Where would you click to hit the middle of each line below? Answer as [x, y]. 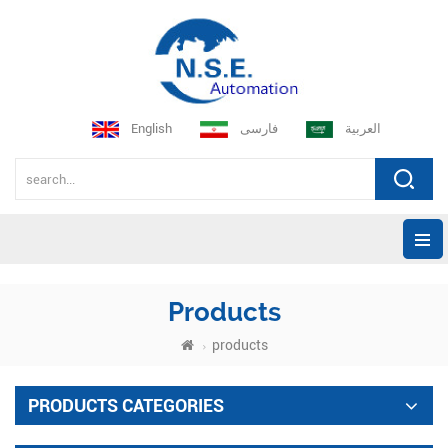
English [151, 128]
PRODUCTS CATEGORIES [126, 405]
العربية [363, 128]
